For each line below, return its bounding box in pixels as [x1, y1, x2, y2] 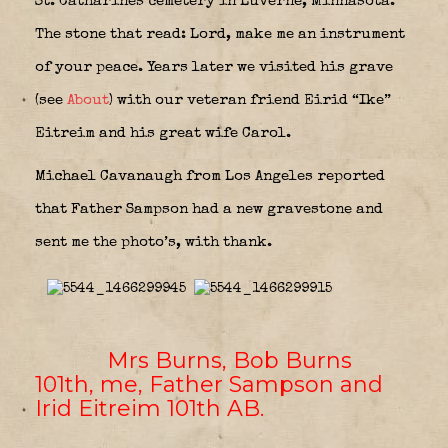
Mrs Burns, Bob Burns [77, 346, 352, 374]
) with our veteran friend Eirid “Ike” [109, 92, 391, 108]
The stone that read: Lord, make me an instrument [35, 26, 405, 42]
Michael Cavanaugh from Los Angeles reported [35, 168, 385, 184]
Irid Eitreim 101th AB [35, 394, 260, 422]
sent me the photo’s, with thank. [35, 234, 272, 250]
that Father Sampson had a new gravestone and [35, 201, 383, 217]
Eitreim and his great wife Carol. [35, 125, 291, 141]
